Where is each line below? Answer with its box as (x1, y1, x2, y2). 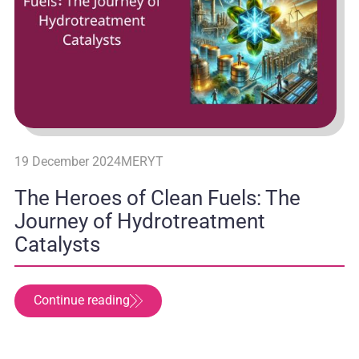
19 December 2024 (14, 154, 121, 169)
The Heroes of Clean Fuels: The (14, 186, 301, 210)
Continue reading (34, 292, 130, 308)
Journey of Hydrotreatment (14, 209, 265, 233)
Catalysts (14, 232, 100, 256)
